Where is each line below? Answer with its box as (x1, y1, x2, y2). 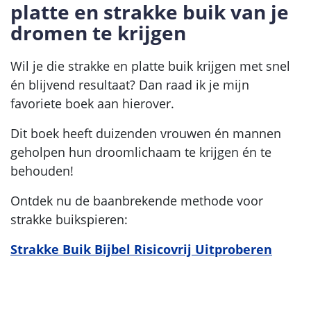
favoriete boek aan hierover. (10, 94, 174, 112)
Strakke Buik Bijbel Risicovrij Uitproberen (10, 240, 272, 258)
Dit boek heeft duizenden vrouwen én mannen (10, 124, 281, 142)
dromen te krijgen (10, 19, 186, 46)
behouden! (10, 162, 74, 179)
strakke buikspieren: (10, 210, 128, 228)
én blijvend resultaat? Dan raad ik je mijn (10, 76, 249, 93)
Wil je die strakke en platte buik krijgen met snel (10, 57, 290, 74)
